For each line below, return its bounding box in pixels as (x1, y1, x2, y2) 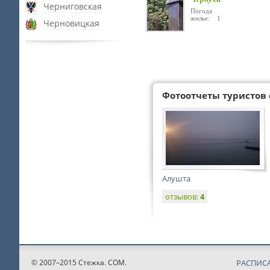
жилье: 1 (190, 14, 221, 22)
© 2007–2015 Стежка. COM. (31, 257, 127, 268)
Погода (190, 7, 212, 14)
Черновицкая (43, 17, 99, 29)
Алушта (162, 173, 190, 184)
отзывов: (165, 191, 200, 202)
